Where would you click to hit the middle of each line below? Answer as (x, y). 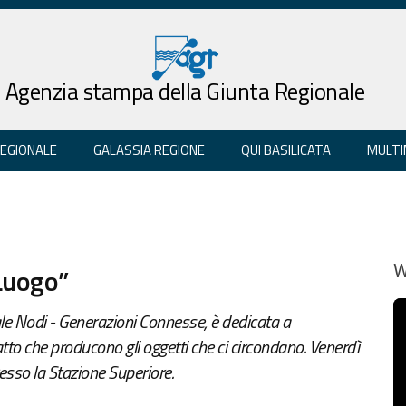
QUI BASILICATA (286, 150)
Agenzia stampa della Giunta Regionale (185, 91)
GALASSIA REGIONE (149, 150)
